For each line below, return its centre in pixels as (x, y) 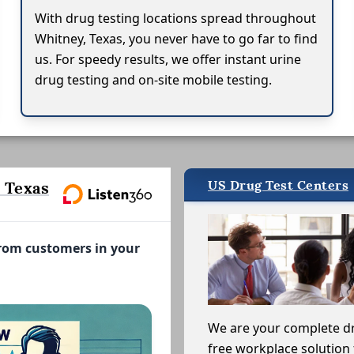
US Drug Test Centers (278, 185)
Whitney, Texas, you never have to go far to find (177, 38)
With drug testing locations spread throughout (176, 18)
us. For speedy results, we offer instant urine (168, 59)
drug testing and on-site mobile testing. (154, 79)
